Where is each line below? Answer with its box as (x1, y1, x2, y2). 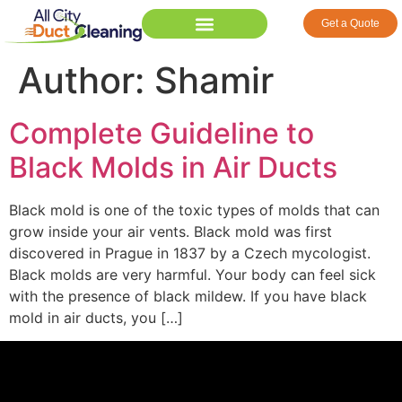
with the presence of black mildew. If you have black (9, 287, 367, 306)
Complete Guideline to (9, 116, 314, 152)
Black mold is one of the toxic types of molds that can (9, 201, 380, 220)
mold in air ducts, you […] (9, 309, 183, 328)
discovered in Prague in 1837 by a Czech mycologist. (9, 244, 371, 263)
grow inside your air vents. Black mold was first (9, 223, 332, 241)
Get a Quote (320, 17, 380, 30)
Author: (18, 58, 154, 103)
